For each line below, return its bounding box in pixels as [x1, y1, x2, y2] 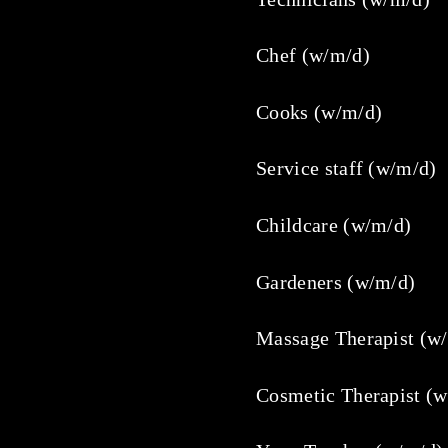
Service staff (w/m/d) [256, 157, 437, 180]
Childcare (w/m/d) [256, 214, 412, 237]
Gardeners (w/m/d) [256, 270, 416, 293]
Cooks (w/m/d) [256, 100, 383, 123]
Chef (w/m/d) [256, 44, 370, 67]
